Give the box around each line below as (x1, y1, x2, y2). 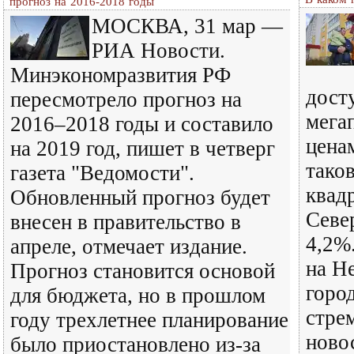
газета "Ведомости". (10, 161, 194, 185)
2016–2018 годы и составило (10, 112, 273, 136)
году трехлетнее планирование (10, 308, 288, 332)
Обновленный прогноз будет (10, 186, 270, 209)
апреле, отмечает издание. (10, 235, 247, 258)
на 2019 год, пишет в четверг (10, 137, 275, 160)
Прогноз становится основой (10, 259, 275, 283)
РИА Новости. (92, 39, 225, 62)
